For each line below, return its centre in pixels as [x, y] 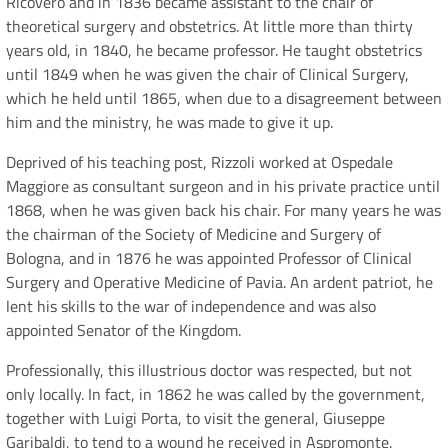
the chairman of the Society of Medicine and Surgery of [193, 234]
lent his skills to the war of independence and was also [191, 306]
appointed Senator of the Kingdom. [123, 330]
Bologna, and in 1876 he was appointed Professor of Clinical [209, 258]
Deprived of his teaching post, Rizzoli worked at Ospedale [199, 162]
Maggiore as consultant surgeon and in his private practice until [223, 186]
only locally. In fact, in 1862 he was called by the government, [215, 394]
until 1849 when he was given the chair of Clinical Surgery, [207, 74]
